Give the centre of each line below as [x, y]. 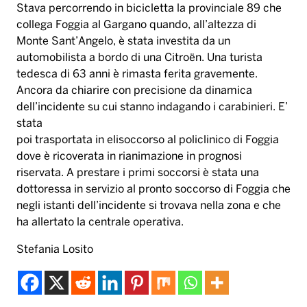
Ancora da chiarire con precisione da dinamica [134, 91]
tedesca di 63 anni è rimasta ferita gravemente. [137, 75]
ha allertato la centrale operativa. [101, 223]
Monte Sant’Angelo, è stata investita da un [123, 42]
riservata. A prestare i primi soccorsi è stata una [138, 173]
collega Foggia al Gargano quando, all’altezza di [136, 25]
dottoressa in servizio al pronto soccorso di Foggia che [153, 190]
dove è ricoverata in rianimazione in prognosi [129, 157]
